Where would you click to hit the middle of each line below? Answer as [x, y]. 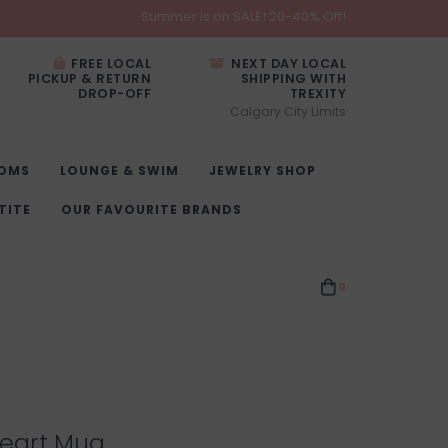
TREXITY [317, 93]
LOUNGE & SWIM [119, 170]
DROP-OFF [114, 93]
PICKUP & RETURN [89, 78]
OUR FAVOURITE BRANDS [151, 209]
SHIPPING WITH [293, 78]
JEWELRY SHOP [262, 170]
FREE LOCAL [109, 63]
